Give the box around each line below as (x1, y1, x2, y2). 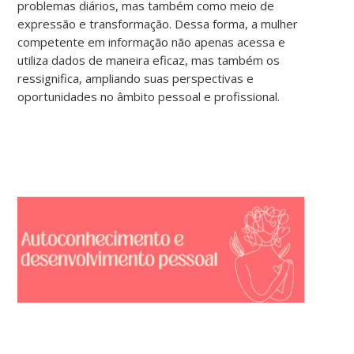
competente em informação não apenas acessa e (17, 33, 286, 50)
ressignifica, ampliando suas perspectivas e (17, 70, 254, 86)
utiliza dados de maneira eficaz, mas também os (17, 51, 281, 68)
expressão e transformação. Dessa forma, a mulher (17, 15, 299, 32)
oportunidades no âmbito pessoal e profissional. (17, 88, 281, 104)
